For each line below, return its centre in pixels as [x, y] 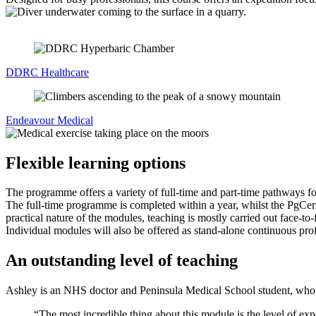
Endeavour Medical [49, 120]
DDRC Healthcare [47, 72]
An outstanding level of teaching [122, 261]
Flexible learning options [96, 163]
